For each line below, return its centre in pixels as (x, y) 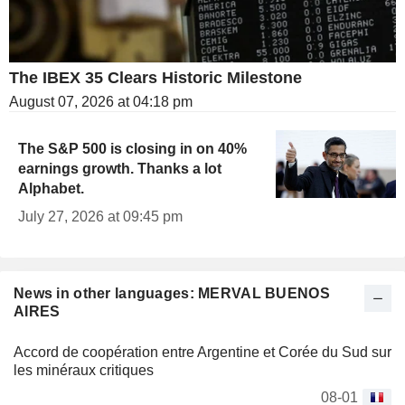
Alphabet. (51, 189)
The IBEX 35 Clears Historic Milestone (155, 78)
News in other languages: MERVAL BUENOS (172, 294)
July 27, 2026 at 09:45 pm (100, 217)
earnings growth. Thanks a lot (120, 169)
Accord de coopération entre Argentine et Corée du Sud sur (202, 353)
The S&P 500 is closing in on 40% (132, 149)
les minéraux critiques (84, 371)
